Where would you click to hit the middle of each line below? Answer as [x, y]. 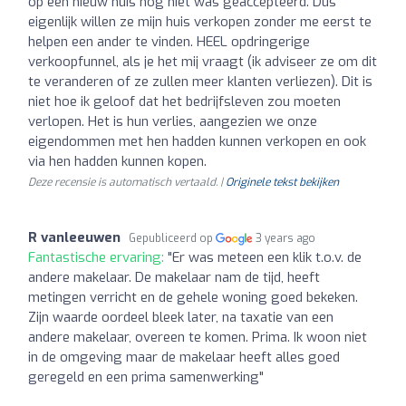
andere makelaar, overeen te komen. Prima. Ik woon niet [198, 337]
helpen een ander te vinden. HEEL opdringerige [169, 41]
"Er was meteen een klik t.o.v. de [265, 257]
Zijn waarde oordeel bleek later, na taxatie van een [181, 317]
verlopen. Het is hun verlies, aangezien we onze [173, 121]
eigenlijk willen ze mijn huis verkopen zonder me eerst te [200, 21]
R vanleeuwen [74, 237]
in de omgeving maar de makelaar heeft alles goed [184, 357]
